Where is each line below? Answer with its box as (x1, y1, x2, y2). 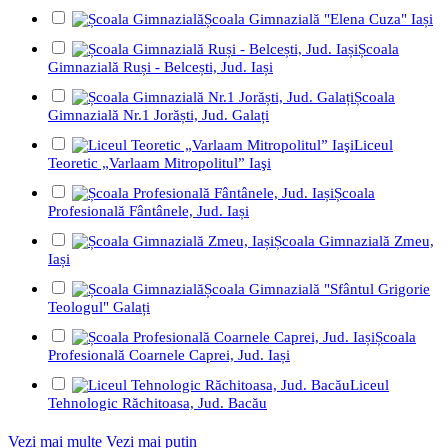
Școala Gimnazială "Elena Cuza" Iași (204, 11, 433, 28)
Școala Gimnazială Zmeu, (274, 233, 434, 250)
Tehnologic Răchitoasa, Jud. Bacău (48, 395, 267, 412)
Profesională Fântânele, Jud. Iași (48, 203, 249, 220)
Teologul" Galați (48, 299, 150, 316)
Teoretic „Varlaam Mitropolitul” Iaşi (48, 155, 271, 172)
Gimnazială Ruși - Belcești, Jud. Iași (48, 59, 273, 76)
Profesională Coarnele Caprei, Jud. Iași (48, 347, 290, 364)
